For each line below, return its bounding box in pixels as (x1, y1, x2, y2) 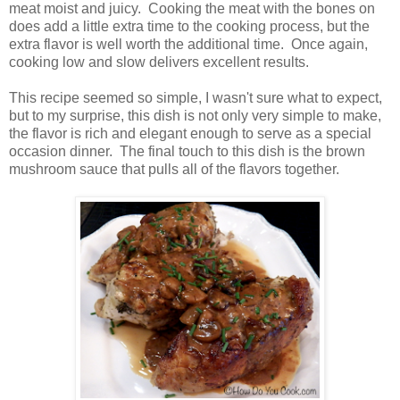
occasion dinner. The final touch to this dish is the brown (9, 143, 365, 159)
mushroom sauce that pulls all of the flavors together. (9, 161, 339, 177)
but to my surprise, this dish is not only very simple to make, (9, 107, 381, 123)
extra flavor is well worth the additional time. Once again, (9, 36, 368, 52)
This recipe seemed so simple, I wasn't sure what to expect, (9, 89, 382, 105)
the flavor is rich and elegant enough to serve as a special (9, 125, 371, 141)
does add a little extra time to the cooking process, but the (9, 18, 370, 34)
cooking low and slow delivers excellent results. (9, 54, 309, 70)
